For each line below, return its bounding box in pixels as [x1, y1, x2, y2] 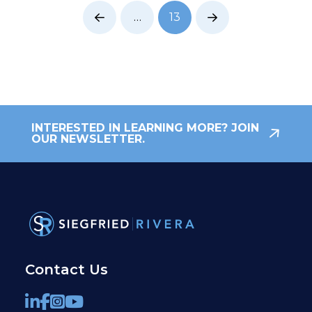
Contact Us [24, 261, 108, 278]
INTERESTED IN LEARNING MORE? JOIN [31, 121, 259, 134]
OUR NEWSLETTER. [31, 132, 145, 146]
